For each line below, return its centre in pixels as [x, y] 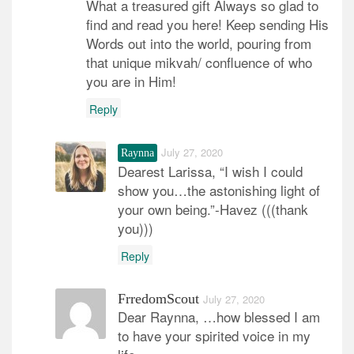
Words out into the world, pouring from [199, 43]
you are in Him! [131, 81]
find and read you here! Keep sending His [207, 24]
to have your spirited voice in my [214, 335]
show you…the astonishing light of [219, 190]
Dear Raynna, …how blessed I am [219, 316]
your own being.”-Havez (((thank [213, 209]
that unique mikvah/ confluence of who [199, 62]
